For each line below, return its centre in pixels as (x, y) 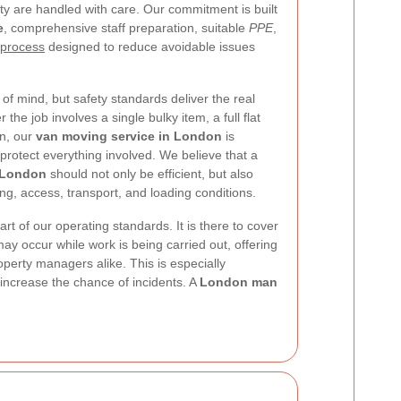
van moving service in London (129, 136)
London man (239, 282)
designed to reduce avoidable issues (150, 47)
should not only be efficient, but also (150, 174)
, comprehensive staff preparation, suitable (126, 28)
